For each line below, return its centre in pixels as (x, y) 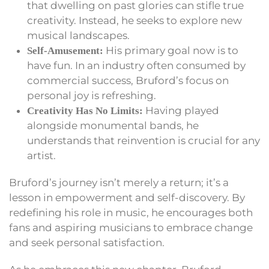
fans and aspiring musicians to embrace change (131, 228)
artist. (41, 156)
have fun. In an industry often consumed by (136, 66)
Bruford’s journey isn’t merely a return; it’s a (119, 183)
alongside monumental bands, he (113, 126)
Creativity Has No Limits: (85, 111)
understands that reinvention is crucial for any (144, 141)
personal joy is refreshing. (92, 96)
